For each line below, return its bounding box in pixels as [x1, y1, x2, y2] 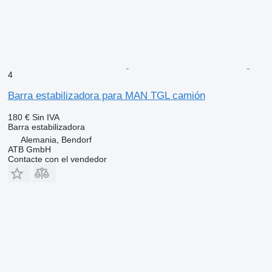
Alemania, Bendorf [20, 134, 92, 144]
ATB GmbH [7, 144, 51, 154]
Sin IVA [32, 112, 59, 122]
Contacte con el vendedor [7, 154, 107, 164]
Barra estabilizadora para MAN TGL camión [7, 89, 205, 101]
